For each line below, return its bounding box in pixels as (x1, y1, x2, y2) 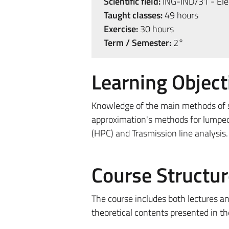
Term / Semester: (103, 36, 171, 50)
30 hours (138, 22, 174, 36)
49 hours (162, 8, 198, 22)
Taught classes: (103, 8, 163, 22)
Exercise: (103, 22, 138, 36)
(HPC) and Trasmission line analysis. (91, 126, 228, 140)
